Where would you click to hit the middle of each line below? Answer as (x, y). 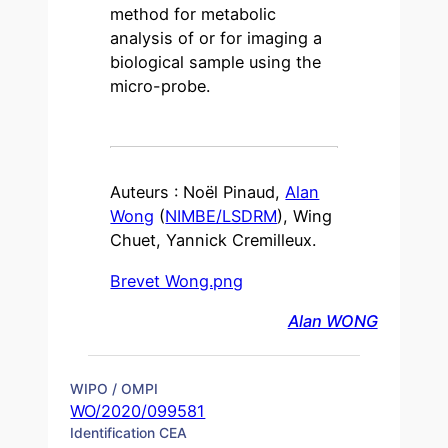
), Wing (305, 216)
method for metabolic (193, 14)
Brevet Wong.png (177, 280)
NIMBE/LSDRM (221, 216)
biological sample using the (216, 62)
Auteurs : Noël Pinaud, (198, 192)
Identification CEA (129, 432)
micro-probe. (160, 86)
